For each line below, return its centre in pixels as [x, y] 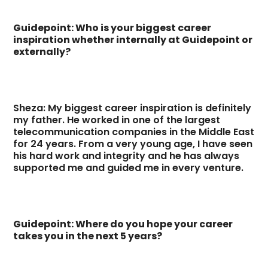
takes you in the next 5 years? [88, 236]
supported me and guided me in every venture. [129, 167]
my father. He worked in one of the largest [117, 120]
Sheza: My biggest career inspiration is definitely [133, 108]
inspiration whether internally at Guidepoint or [133, 39]
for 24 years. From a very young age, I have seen [133, 144]
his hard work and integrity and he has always [127, 156]
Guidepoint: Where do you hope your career [123, 224]
